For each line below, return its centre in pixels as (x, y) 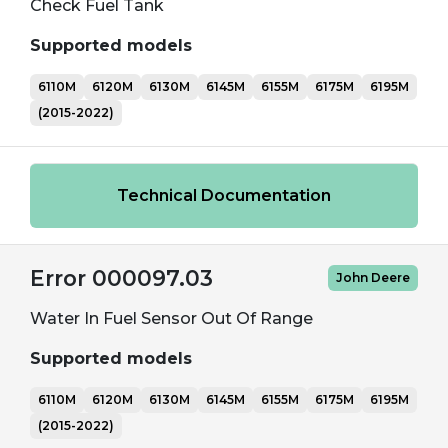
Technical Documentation (224, 195)
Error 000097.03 (121, 278)
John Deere (373, 277)
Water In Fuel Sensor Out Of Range (171, 318)
